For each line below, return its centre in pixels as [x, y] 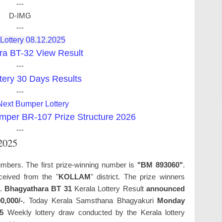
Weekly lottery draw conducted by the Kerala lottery [94, 212]
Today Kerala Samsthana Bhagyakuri [91, 200]
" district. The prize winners [138, 176]
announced [166, 188]
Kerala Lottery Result [109, 188]
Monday [171, 200]
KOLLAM [74, 176]
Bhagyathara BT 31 [38, 188]
